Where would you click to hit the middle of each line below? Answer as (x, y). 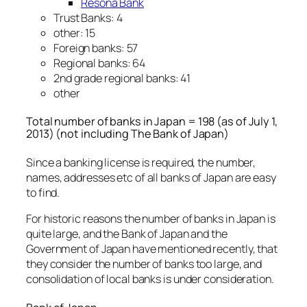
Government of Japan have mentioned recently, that (152, 249)
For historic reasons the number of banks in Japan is (151, 219)
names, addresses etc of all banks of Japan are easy (151, 177)
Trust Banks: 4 (88, 17)
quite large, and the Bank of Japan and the (127, 234)
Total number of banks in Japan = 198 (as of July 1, (152, 122)
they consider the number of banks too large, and (144, 264)
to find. (43, 192)
